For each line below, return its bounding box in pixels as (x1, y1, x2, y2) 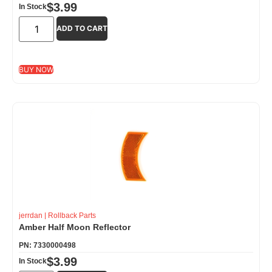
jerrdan (19, 211, 42, 220)
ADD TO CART (56, 23, 108, 33)
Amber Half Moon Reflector (19, 222, 131, 232)
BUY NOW (19, 64, 53, 74)
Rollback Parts (48, 211, 96, 220)
